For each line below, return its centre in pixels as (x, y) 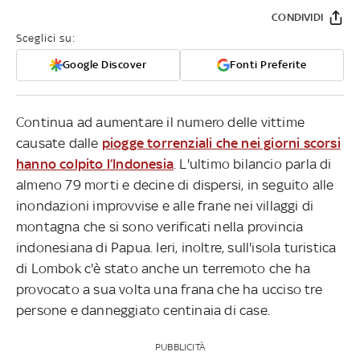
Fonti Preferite (268, 64)
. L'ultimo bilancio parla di (253, 164)
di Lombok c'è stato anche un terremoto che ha (164, 268)
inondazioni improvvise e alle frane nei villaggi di (165, 205)
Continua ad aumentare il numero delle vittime (161, 122)
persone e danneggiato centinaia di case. (143, 310)
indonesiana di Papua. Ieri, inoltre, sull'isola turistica (176, 247)
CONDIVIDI (297, 17)
